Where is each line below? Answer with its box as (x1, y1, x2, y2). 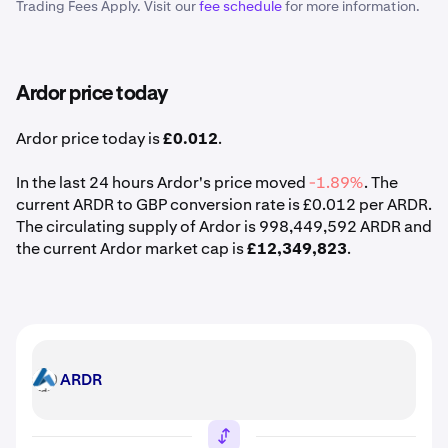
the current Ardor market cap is (16, 238, 247, 259)
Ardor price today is (16, 128, 163, 149)
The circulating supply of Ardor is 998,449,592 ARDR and (16, 216, 432, 237)
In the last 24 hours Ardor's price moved (16, 172, 309, 193)
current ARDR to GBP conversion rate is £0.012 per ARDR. (16, 194, 432, 215)
